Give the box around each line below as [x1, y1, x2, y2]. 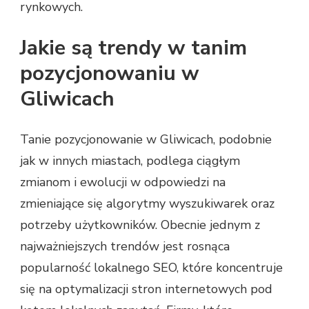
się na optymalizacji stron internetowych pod [20, 281, 272, 298]
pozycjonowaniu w [20, 59, 199, 88]
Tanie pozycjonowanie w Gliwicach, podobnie [20, 131, 272, 148]
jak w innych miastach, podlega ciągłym [20, 152, 240, 170]
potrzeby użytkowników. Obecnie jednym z [20, 217, 260, 234]
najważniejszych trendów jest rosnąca [20, 238, 230, 255]
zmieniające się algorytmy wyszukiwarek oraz [20, 195, 275, 212]
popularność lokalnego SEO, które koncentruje [20, 259, 283, 277]
